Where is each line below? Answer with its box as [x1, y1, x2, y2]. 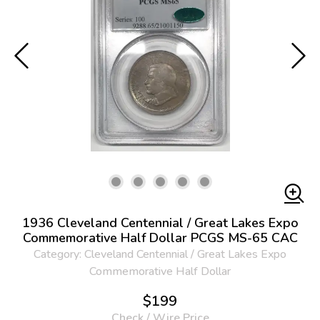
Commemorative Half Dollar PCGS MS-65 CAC [22, 229, 298, 246]
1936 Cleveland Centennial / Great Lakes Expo [21, 214, 299, 231]
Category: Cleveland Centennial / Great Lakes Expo [34, 246, 286, 262]
